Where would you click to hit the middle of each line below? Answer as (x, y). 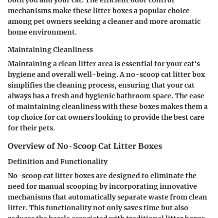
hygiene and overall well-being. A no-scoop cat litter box (106, 74)
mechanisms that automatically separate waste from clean (108, 197)
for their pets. (31, 128)
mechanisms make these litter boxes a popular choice (99, 10)
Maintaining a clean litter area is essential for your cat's (104, 64)
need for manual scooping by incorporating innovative (102, 186)
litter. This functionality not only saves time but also (98, 208)
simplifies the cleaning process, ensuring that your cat (101, 85)
